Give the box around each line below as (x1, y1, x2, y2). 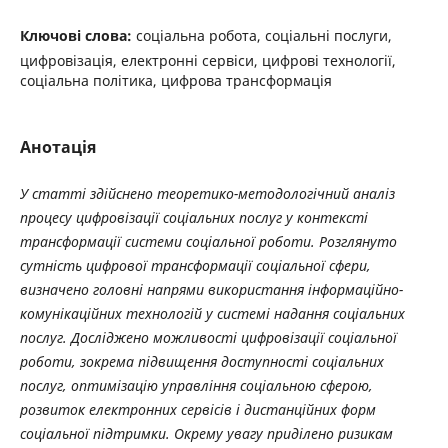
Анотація (19, 135, 96, 158)
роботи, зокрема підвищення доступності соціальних (19, 351, 384, 371)
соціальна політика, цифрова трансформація (19, 71, 332, 91)
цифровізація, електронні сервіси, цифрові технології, (19, 51, 396, 71)
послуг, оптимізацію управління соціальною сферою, (19, 375, 373, 395)
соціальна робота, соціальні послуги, (135, 26, 392, 46)
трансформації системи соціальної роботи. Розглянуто (19, 231, 397, 251)
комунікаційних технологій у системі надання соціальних (19, 303, 405, 323)
